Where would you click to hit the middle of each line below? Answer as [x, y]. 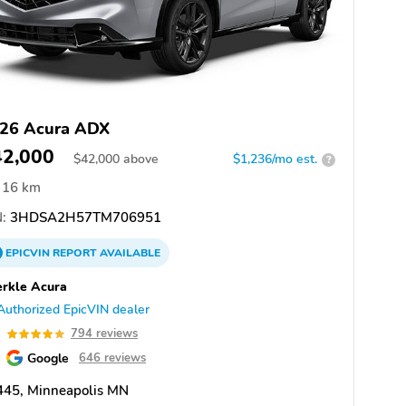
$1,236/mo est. [275, 159]
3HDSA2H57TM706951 [84, 218]
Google [48, 358]
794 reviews [104, 334]
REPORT [75, 253]
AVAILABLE [129, 253]
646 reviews [112, 358]
